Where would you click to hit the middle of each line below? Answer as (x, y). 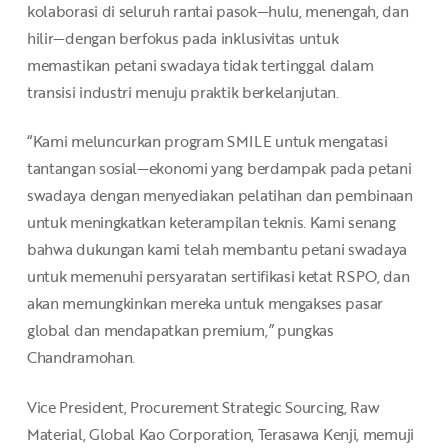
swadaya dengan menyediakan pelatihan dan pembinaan (219, 195)
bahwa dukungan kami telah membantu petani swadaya (217, 249)
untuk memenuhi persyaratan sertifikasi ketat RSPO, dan (218, 276)
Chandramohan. (81, 357)
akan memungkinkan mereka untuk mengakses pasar (204, 303)
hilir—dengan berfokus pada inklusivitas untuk (182, 37)
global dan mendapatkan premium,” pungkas (180, 330)
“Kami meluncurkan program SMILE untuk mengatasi (207, 141)
